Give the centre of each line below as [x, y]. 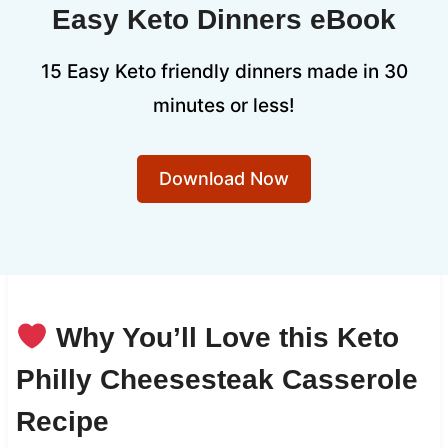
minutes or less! [224, 105]
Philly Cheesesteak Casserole [216, 379]
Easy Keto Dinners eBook [224, 19]
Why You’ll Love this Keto [223, 337]
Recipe [62, 421]
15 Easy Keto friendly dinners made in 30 [224, 71]
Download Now [224, 178]
